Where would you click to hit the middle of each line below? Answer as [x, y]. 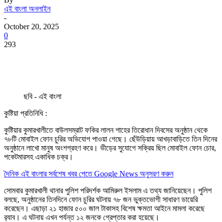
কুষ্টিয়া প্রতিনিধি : [26, 113]
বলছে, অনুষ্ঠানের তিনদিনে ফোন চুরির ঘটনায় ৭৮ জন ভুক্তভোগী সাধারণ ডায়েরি [101, 199]
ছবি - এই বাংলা [43, 96]
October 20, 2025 [31, 26]
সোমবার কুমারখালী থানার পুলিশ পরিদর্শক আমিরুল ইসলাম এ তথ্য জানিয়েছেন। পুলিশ [108, 190]
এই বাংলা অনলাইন [27, 8]
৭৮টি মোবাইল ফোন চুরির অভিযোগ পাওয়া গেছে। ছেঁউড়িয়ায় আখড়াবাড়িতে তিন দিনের [111, 139]
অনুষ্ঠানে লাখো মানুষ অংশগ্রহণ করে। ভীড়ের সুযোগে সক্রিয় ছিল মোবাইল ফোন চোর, [110, 148]
